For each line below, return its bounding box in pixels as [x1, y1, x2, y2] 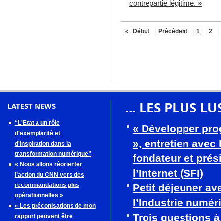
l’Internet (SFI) [132, 167, 203, 179]
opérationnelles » [14, 192, 63, 199]
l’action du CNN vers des [14, 171, 84, 178]
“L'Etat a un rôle [14, 119, 60, 126]
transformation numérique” [14, 150, 91, 157]
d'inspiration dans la [14, 140, 71, 147]
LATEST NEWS [7, 101, 56, 110]
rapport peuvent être [14, 213, 73, 220]
